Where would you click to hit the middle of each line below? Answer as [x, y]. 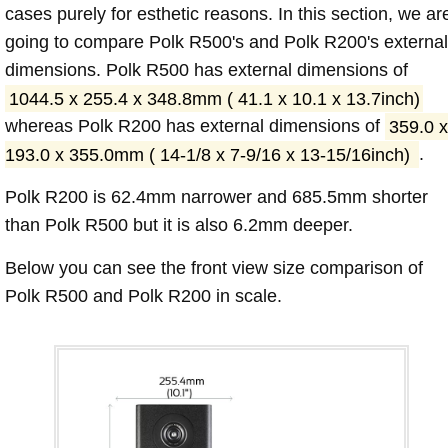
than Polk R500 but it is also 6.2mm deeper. [179, 225]
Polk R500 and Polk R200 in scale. [143, 296]
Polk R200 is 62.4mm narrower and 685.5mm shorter [216, 197]
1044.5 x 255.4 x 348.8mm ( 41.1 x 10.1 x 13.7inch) [214, 98]
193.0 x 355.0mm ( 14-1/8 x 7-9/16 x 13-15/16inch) [210, 154]
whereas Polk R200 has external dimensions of [195, 126]
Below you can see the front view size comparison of [214, 268]
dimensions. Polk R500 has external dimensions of [206, 70]
